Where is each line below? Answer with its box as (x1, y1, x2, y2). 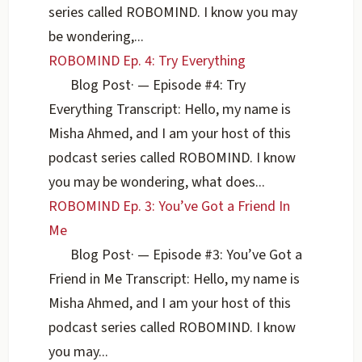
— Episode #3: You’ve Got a (134, 245, 303, 266)
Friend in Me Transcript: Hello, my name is (48, 269, 301, 290)
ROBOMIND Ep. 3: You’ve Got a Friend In (48, 196, 291, 217)
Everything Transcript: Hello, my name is (48, 99, 292, 120)
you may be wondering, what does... (48, 172, 266, 193)
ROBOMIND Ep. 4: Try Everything (48, 51, 246, 72)
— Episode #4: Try (134, 75, 246, 96)
